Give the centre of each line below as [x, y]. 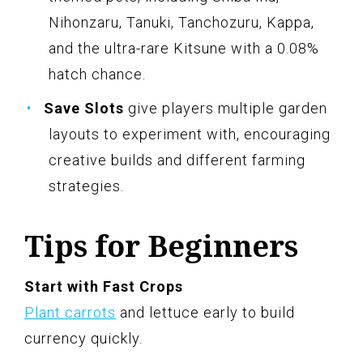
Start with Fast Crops [104, 286]
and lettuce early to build [205, 312]
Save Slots [84, 108]
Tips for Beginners [161, 246]
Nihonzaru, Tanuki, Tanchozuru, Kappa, [181, 22]
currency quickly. [83, 338]
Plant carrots [70, 312]
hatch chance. [97, 74]
